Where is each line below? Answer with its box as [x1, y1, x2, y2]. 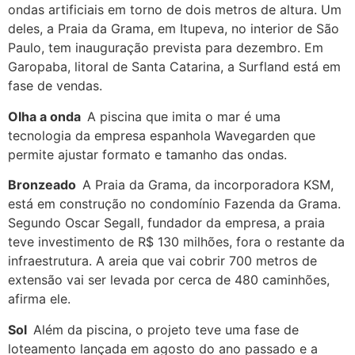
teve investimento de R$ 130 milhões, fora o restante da [8, 234, 345, 250]
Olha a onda [8, 108, 87, 124]
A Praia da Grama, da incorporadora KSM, [82, 177, 334, 193]
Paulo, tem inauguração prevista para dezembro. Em [8, 40, 323, 56]
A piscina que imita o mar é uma [87, 108, 281, 124]
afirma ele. [8, 291, 74, 307]
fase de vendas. [8, 78, 102, 94]
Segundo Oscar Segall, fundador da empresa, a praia [8, 215, 325, 231]
